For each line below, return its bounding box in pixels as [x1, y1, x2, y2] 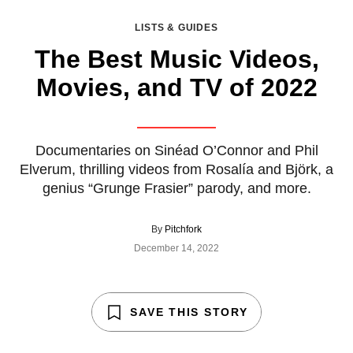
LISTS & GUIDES [135, 21, 218, 33]
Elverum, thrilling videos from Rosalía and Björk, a [20, 161, 333, 177]
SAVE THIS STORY [130, 305, 248, 318]
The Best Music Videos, [34, 44, 319, 73]
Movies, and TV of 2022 [35, 72, 318, 102]
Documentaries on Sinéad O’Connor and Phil [35, 142, 318, 158]
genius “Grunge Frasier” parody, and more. [42, 180, 311, 196]
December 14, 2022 [134, 242, 219, 254]
